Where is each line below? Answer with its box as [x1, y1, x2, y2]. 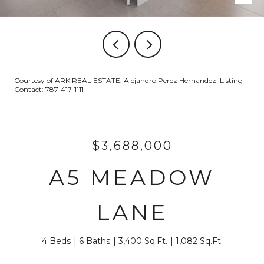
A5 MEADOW [49, 164, 215, 190]
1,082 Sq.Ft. [175, 236, 223, 246]
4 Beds [41, 236, 71, 246]
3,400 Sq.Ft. [118, 236, 167, 246]
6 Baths [78, 236, 110, 246]
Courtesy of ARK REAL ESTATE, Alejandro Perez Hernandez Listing [14, 76, 243, 85]
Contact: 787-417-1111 [14, 85, 85, 94]
